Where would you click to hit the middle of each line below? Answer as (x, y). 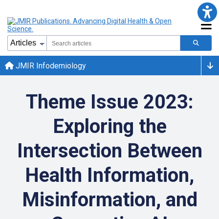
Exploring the (109, 126)
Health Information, (109, 175)
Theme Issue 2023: (109, 102)
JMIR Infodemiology (50, 66)
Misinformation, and (109, 200)
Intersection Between (109, 151)
